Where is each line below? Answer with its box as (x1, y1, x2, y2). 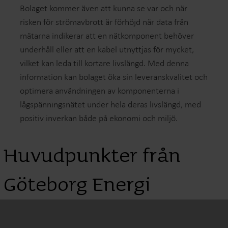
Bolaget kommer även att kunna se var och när (20, 2, 188, 14)
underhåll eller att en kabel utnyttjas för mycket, (20, 43, 194, 55)
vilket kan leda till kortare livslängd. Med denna (20, 57, 189, 69)
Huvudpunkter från (4, 143, 181, 168)
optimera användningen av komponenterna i (20, 84, 180, 96)
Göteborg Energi (4, 172, 151, 197)
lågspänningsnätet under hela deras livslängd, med (20, 98, 202, 110)
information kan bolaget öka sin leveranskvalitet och (20, 71, 208, 82)
